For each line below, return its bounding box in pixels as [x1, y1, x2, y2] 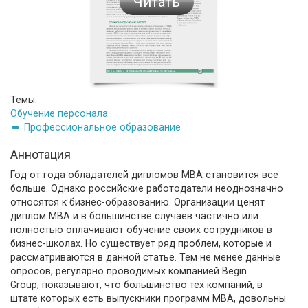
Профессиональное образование [24, 121, 181, 133]
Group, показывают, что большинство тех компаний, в [10, 278, 263, 290]
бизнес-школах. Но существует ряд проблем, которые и [10, 237, 272, 249]
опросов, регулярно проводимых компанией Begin [10, 265, 247, 276]
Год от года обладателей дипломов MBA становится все [10, 168, 278, 180]
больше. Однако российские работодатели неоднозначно [10, 182, 283, 194]
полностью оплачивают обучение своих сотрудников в [10, 223, 272, 235]
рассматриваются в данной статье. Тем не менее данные [10, 251, 280, 263]
